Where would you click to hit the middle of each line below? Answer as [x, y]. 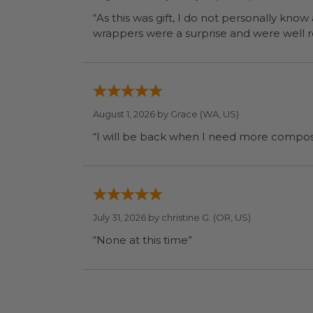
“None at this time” [143, 240]
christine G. [186, 217]
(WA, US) [218, 114]
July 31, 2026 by [127, 217]
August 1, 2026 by [132, 114]
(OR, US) [231, 217]
